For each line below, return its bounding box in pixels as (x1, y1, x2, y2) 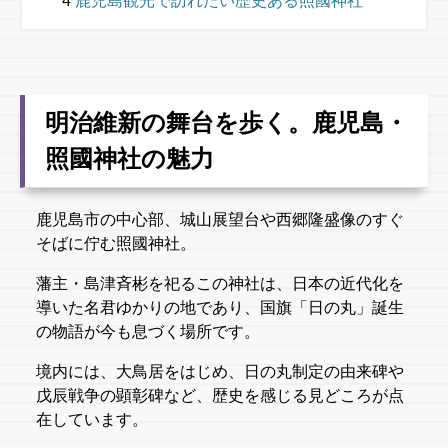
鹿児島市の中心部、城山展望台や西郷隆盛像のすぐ (36, 211, 404, 229)
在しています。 (36, 411, 148, 429)
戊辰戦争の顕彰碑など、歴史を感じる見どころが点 (36, 387, 404, 405)
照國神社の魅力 (45, 145, 214, 173)
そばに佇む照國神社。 (36, 235, 196, 253)
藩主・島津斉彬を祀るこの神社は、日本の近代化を (36, 275, 404, 293)
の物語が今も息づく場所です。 (36, 323, 260, 341)
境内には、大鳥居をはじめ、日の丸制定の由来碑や (36, 363, 404, 381)
